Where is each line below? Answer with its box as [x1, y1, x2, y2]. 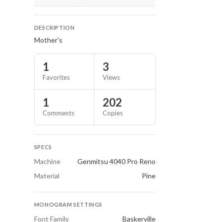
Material [34, 171, 59, 180]
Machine [34, 157, 60, 166]
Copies [103, 109, 123, 117]
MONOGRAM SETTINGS [34, 201, 103, 208]
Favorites [42, 73, 70, 81]
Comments [42, 109, 74, 117]
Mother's [34, 36, 62, 44]
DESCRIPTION [34, 24, 75, 31]
